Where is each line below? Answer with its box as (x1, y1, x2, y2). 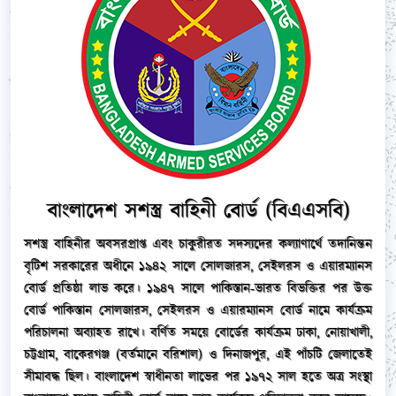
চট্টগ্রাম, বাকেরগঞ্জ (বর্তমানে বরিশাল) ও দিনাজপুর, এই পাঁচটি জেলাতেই (24, 345, 372, 364)
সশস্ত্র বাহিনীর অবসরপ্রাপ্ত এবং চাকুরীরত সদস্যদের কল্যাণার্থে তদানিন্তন (24, 234, 372, 254)
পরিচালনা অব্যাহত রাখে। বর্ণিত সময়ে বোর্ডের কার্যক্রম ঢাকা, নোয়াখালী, (24, 323, 372, 342)
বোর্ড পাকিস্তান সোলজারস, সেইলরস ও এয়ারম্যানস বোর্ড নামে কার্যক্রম (24, 301, 372, 320)
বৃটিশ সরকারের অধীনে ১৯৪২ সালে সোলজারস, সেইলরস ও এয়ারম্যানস (24, 256, 372, 276)
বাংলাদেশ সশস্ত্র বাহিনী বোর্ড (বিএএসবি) (46, 195, 350, 226)
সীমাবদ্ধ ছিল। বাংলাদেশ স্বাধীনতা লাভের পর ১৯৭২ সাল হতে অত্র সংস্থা (24, 367, 372, 386)
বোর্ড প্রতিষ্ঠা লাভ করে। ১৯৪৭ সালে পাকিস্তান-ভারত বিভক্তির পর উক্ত (24, 278, 372, 298)
